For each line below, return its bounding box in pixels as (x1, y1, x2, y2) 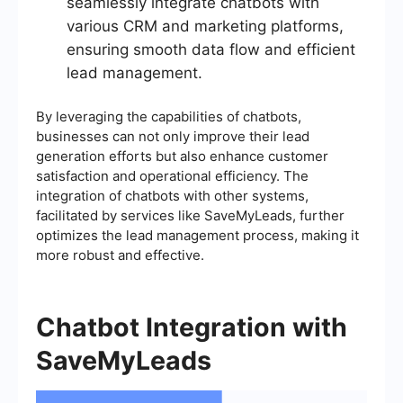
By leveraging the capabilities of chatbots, (36, 107, 301, 125)
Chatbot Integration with (36, 310, 347, 343)
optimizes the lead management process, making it (36, 226, 359, 244)
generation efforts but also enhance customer (36, 147, 328, 165)
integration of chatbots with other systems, (36, 186, 309, 204)
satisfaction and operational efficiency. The (36, 166, 309, 184)
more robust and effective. (36, 246, 204, 264)
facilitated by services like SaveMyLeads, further (36, 206, 345, 224)
